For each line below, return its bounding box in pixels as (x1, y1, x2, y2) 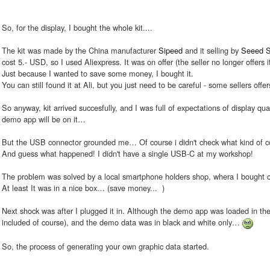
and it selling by (183, 45, 241, 57)
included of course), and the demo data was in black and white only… (2, 216, 242, 228)
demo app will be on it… (2, 113, 86, 125)
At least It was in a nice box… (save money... (2, 182, 160, 194)
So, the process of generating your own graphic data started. (2, 240, 209, 252)
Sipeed (159, 45, 183, 57)
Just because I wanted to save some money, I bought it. (2, 67, 193, 80)
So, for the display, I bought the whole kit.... (2, 22, 152, 34)
